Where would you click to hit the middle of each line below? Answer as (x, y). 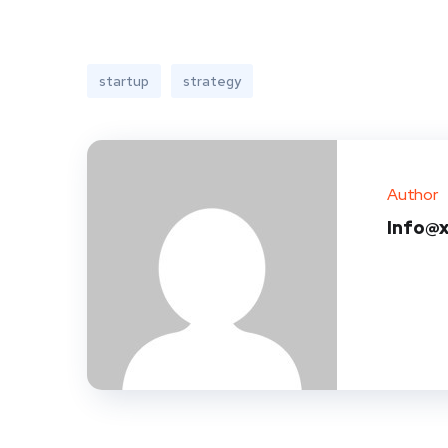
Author (412, 195)
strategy (212, 81)
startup (124, 81)
